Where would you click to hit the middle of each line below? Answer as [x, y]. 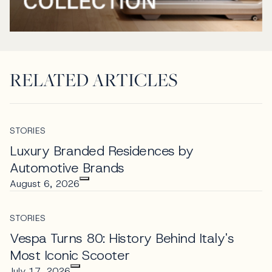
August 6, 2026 [45, 184]
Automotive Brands [67, 168]
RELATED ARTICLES [93, 80]
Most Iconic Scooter [70, 256]
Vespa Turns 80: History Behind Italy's [122, 239]
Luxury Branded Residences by [101, 151]
